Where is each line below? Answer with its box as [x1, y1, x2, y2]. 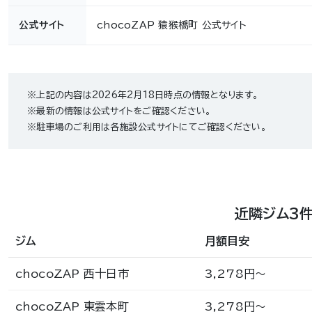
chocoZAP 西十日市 [15, 268, 129, 279]
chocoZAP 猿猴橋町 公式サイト [97, 20, 247, 30]
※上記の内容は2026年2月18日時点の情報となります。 [27, 91, 258, 100]
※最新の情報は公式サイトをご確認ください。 [27, 107, 212, 116]
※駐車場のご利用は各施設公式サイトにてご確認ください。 [27, 123, 267, 132]
